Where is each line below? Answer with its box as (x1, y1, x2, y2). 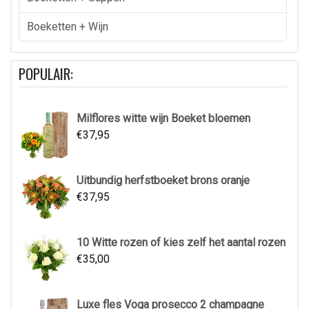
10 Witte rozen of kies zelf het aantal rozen (77, 236, 286, 250)
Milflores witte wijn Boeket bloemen (77, 112, 250, 126)
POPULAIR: (19, 63, 73, 85)
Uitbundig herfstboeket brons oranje (77, 174, 250, 188)
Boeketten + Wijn (27, 19, 109, 33)
